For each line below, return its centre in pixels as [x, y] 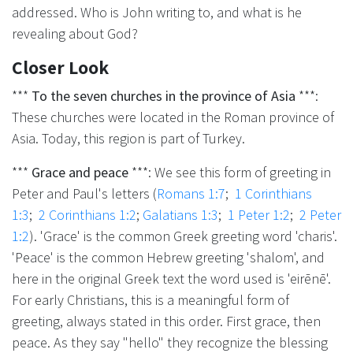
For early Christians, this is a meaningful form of [150, 300]
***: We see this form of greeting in [230, 173]
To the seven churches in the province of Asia [163, 96]
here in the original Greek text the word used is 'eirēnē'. [171, 279]
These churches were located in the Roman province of [173, 117]
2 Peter [320, 215]
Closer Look [60, 68]
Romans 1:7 [191, 194]
